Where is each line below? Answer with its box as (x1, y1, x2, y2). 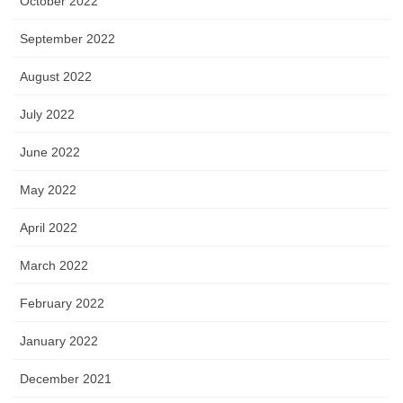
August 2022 (20, 69, 92, 85)
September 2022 (20, 31, 115, 47)
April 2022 (20, 220, 77, 236)
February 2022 (20, 296, 104, 311)
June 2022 (20, 145, 80, 160)
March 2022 (20, 258, 88, 273)
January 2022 (20, 334, 98, 349)
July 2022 (20, 107, 75, 122)
